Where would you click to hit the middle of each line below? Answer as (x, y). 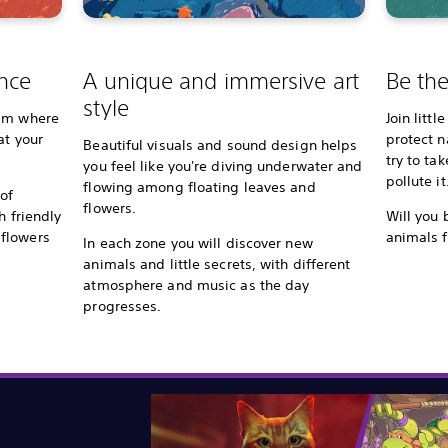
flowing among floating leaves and (199, 187)
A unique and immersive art (221, 80)
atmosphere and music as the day (196, 285)
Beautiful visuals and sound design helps (220, 145)
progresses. (122, 306)
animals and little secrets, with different (217, 264)
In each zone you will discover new (198, 243)
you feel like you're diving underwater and (223, 166)
